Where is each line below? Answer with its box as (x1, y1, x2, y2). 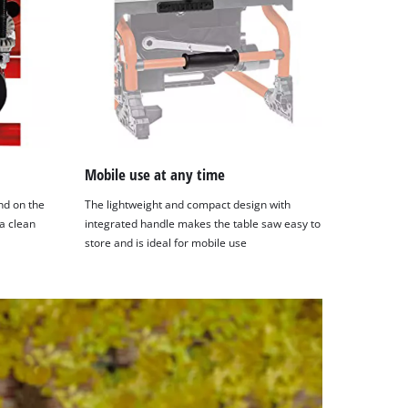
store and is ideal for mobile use (85, 236, 248, 250)
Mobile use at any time (85, 163, 226, 185)
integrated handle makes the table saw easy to (85, 217, 321, 231)
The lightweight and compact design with (85, 198, 291, 212)
